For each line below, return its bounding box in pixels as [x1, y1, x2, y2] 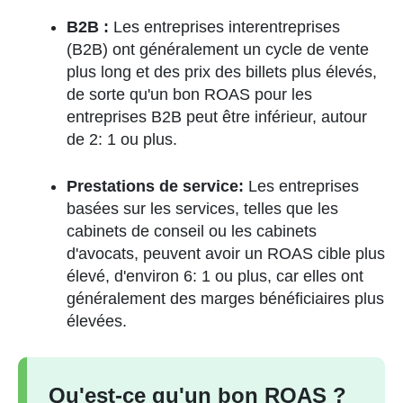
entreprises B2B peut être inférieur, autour [67, 108, 367, 126]
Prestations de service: [67, 177, 248, 195]
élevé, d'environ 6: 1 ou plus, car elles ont [67, 267, 363, 285]
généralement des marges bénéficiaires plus [67, 290, 384, 308]
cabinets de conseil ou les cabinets [67, 222, 317, 240]
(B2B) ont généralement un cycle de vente [67, 40, 369, 58]
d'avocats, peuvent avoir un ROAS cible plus [67, 245, 385, 263]
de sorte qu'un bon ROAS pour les [67, 85, 312, 103]
